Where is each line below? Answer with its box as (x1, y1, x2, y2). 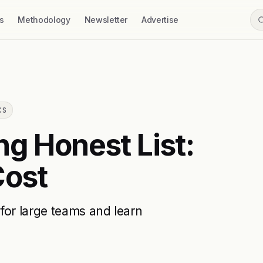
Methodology (18, 15, 70, 25)
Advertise (141, 15, 178, 25)
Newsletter (84, 15, 128, 25)
